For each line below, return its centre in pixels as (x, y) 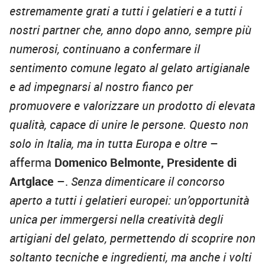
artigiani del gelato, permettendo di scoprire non (132, 238)
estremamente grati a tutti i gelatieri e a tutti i (126, 11)
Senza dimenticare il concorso (146, 182)
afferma (32, 163)
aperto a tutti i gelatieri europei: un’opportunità (129, 201)
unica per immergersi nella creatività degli (116, 219)
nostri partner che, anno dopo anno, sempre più (130, 30)
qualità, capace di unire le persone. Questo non (129, 125)
